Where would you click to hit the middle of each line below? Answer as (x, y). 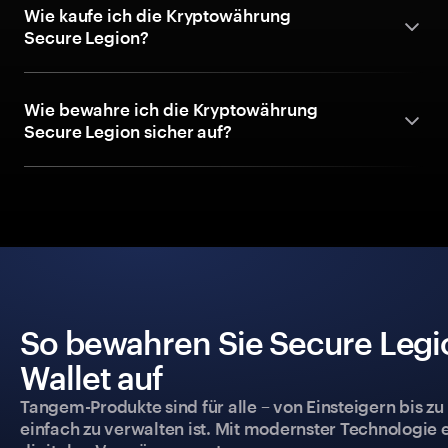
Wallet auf (91, 377)
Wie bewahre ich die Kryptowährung (171, 109)
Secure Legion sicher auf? (128, 131)
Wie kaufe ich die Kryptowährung (157, 15)
